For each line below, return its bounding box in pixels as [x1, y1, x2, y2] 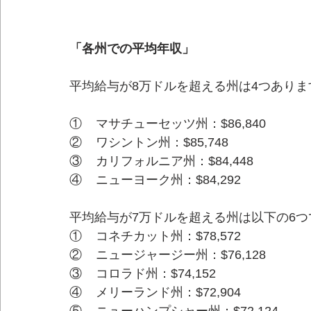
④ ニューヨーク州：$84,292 [69, 173, 241, 187]
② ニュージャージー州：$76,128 [69, 248, 266, 262]
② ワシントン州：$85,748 [69, 135, 228, 150]
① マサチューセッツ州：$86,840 [69, 117, 266, 131]
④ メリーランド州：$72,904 [69, 285, 241, 300]
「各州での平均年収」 [69, 42, 194, 56]
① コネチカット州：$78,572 [69, 229, 241, 244]
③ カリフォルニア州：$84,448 [69, 154, 253, 169]
